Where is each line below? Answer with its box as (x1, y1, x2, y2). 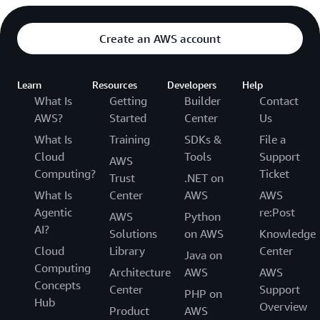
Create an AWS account (99, 31, 221, 46)
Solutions (109, 226, 157, 241)
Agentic (34, 205, 72, 220)
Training (109, 132, 150, 147)
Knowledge (259, 226, 316, 241)
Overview (259, 299, 307, 314)
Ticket (259, 166, 289, 181)
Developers (167, 79, 216, 91)
